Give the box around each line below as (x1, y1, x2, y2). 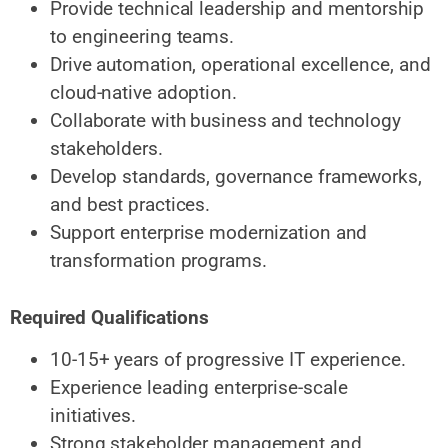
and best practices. (50, 193, 211, 217)
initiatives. (50, 404, 136, 428)
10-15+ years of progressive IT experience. (50, 348, 406, 372)
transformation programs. (50, 249, 267, 273)
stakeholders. (50, 137, 163, 161)
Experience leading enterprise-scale (50, 376, 348, 400)
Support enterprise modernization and (50, 221, 368, 245)
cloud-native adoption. (50, 81, 237, 105)
